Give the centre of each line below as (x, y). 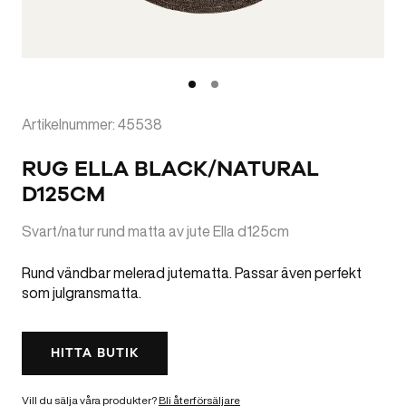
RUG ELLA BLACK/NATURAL (170, 169)
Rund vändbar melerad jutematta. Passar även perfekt (192, 273)
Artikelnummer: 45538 (92, 124)
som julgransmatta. (82, 293)
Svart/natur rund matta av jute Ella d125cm (155, 231)
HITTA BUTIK (95, 353)
